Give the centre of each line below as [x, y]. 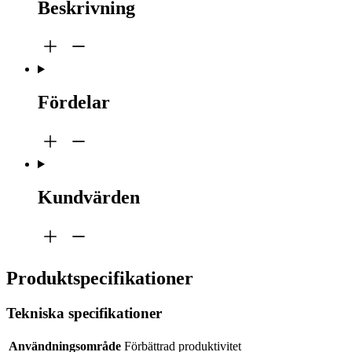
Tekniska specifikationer [84, 313]
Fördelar [74, 103]
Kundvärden [89, 198]
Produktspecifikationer [100, 278]
